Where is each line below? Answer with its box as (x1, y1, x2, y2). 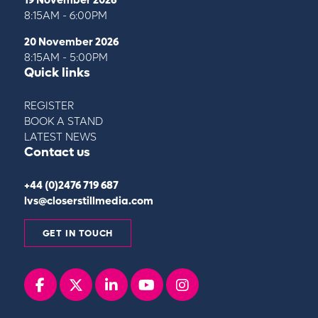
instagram (198, 273, 267, 292)
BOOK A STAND (23, 114, 103, 128)
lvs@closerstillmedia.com (23, 193, 153, 208)
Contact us (23, 143, 90, 160)
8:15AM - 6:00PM (23, 8, 107, 23)
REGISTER (23, 98, 74, 113)
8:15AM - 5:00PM (23, 50, 108, 65)
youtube (163, 273, 220, 292)
